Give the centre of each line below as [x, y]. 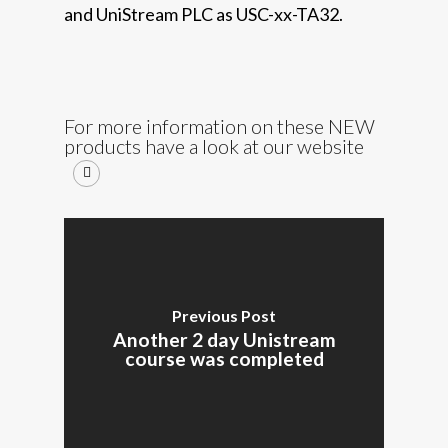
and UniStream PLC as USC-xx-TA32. [203, 14]
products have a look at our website [214, 146]
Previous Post [224, 315]
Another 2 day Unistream [224, 339]
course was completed [224, 358]
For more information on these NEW [219, 126]
